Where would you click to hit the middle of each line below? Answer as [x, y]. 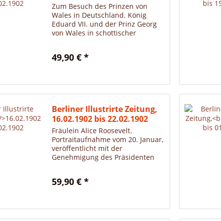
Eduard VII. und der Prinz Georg [105, 24]
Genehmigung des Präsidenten [103, 157]
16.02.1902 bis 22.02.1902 [100, 119]
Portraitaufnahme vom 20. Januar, [108, 140]
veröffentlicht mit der [87, 148]
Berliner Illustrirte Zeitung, [105, 109]
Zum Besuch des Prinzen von [100, 6]
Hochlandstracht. [80, 42]
